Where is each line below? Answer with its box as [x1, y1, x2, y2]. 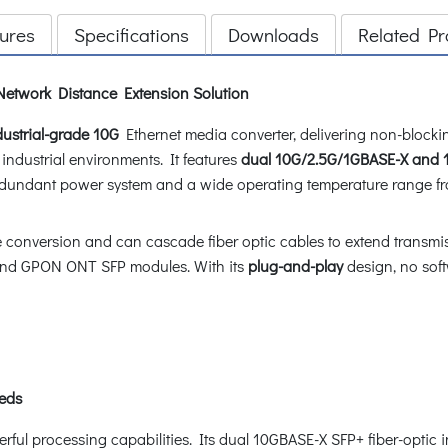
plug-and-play [244, 254, 343, 276]
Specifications [74, 21, 189, 47]
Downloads [228, 21, 319, 47]
